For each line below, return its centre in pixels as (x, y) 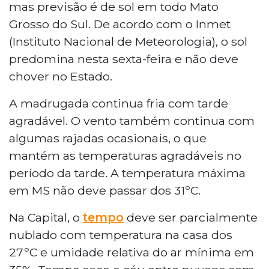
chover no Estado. (61, 76)
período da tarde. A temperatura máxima (127, 173)
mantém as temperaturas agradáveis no (125, 155)
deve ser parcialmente (191, 217)
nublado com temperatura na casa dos (121, 234)
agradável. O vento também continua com (132, 120)
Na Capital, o (46, 217)
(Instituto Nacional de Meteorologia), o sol (128, 41)
